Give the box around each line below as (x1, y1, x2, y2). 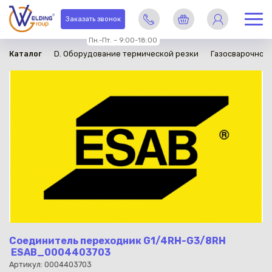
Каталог (9, 49, 42, 58)
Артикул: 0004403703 (9, 260, 92, 270)
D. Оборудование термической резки (54, 49, 199, 58)
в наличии (12, 10, 44, 18)
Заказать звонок (65, 15, 121, 24)
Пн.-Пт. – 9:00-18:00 (89, 36, 158, 44)
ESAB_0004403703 (9, 246, 110, 258)
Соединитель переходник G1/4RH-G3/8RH (9, 234, 226, 246)
